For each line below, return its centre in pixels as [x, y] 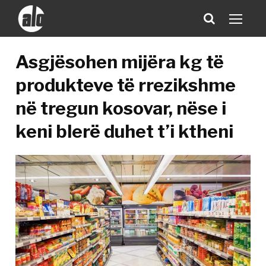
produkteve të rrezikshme [126, 85]
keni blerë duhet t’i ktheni [125, 131]
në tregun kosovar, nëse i [121, 108]
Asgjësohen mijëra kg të [120, 62]
